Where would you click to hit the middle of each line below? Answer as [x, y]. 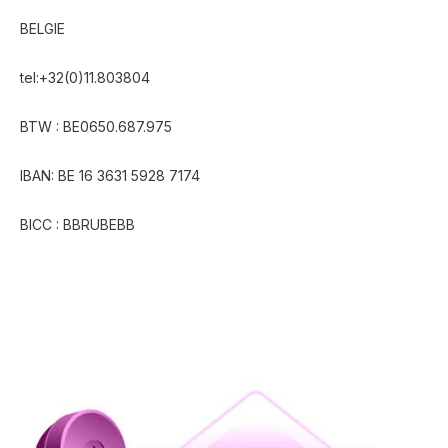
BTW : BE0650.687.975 [96, 126]
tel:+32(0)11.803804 [85, 77]
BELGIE [42, 28]
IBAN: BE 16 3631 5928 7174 [110, 175]
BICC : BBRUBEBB [77, 224]
